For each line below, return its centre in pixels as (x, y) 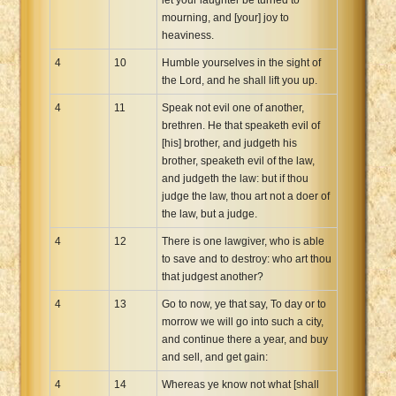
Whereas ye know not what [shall (240, 384)
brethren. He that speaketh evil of (241, 125)
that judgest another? (213, 276)
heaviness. (188, 35)
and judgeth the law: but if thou (235, 178)
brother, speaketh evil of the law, (238, 160)
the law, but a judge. (209, 213)
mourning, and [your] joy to (225, 17)
